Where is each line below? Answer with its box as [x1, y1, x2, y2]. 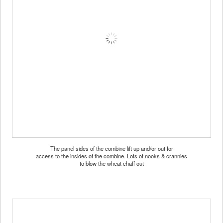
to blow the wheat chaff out [79, 159, 144, 167]
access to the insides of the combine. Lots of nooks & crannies [36, 151, 187, 160]
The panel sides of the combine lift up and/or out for [50, 144, 173, 152]
